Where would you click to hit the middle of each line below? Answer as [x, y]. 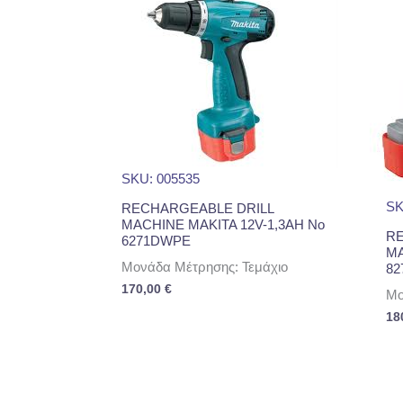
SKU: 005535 [161, 179]
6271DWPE [156, 241]
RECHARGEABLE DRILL [197, 209]
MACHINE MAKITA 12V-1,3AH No [223, 225]
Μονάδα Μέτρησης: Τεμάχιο [205, 266]
